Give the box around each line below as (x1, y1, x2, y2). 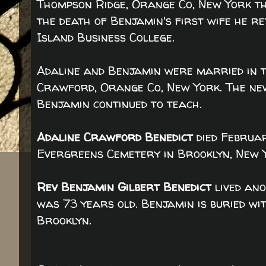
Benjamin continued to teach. (37, 96, 202, 112)
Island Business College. (37, 29, 178, 45)
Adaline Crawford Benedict (37, 129, 193, 145)
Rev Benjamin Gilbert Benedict (37, 179, 211, 195)
